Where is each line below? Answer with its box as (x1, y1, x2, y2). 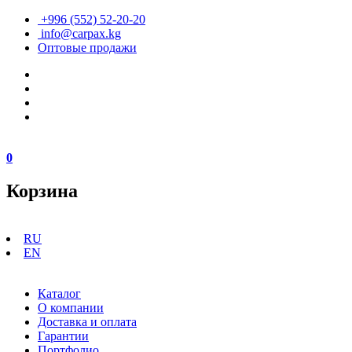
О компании (38, 300, 104, 314)
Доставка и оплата (38, 314, 137, 328)
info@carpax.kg (38, 27, 121, 40)
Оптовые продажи (38, 41, 137, 54)
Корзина (6, 180, 78, 201)
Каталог (38, 286, 81, 300)
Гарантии (38, 328, 89, 343)
